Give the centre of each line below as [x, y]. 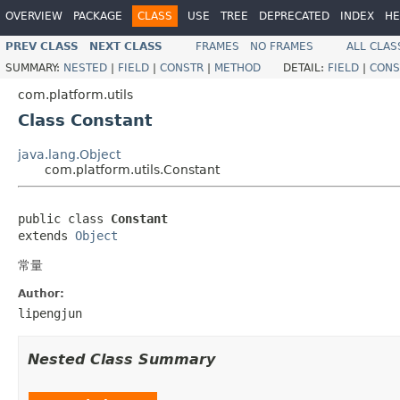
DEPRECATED [294, 16]
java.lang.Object [69, 154]
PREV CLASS [42, 46]
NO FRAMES [282, 46]
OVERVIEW [34, 16]
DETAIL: [305, 67]
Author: [41, 293]
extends [46, 235]
